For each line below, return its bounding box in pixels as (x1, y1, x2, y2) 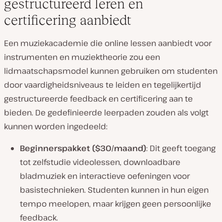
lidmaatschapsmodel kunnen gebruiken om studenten (4, 65, 218, 77)
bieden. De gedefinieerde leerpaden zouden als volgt (4, 107, 209, 118)
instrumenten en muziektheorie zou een (4, 52, 160, 63)
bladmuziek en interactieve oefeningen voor (20, 170, 190, 182)
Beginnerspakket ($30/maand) (20, 143, 146, 154)
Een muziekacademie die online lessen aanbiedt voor (4, 38, 212, 49)
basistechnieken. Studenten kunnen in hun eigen (20, 184, 209, 196)
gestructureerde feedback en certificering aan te (4, 93, 193, 105)
